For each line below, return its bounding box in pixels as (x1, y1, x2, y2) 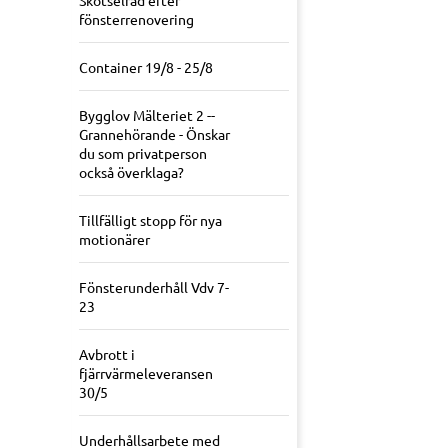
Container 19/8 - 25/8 (79, 58, 213, 77)
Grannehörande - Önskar (79, 125, 230, 144)
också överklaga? (79, 163, 184, 182)
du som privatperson (79, 144, 207, 163)
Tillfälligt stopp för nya (79, 211, 222, 230)
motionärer (79, 230, 150, 249)
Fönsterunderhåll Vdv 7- (79, 278, 229, 297)
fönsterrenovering (79, 10, 194, 29)
